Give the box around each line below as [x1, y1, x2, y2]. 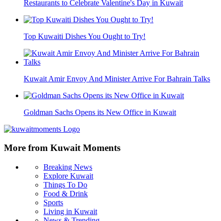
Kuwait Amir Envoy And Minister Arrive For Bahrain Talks [24, 74, 210, 83]
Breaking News [43, 163, 92, 172]
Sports [43, 198, 63, 207]
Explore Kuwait [43, 172, 93, 181]
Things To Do [43, 181, 87, 189]
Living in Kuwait [43, 207, 97, 216]
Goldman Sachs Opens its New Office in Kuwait [24, 108, 176, 116]
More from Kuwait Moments [4, 143, 120, 153]
